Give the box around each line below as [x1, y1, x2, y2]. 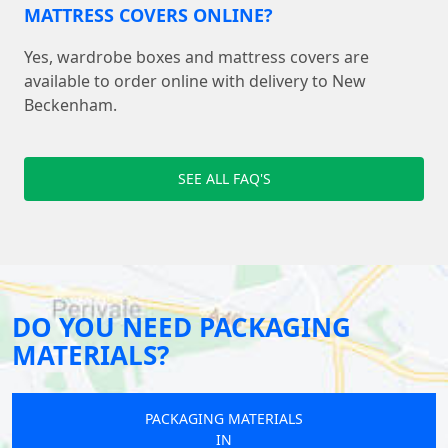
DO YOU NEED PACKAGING [12, 309, 351, 346]
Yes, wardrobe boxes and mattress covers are [24, 46, 369, 69]
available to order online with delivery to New [24, 70, 366, 93]
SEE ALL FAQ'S [177, 169, 271, 189]
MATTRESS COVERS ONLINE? [24, 3, 273, 28]
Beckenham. [24, 94, 117, 117]
